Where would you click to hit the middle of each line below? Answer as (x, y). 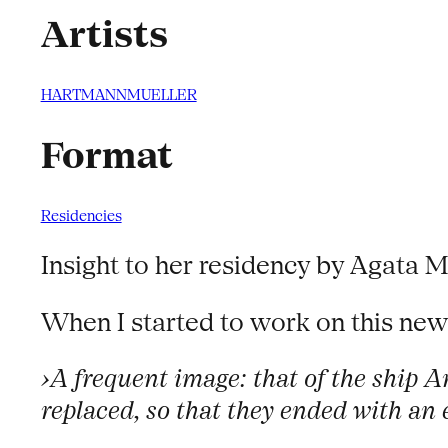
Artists (104, 34)
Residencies (81, 215)
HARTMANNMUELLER (118, 94)
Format (106, 155)
